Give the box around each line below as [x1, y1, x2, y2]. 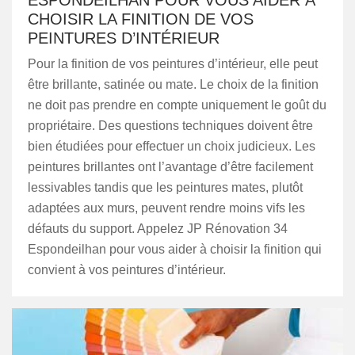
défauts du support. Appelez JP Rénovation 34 [28, 222, 288, 235]
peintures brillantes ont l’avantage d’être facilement [28, 160, 313, 174]
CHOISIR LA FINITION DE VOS [28, 10, 254, 28]
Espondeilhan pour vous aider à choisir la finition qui [28, 242, 322, 256]
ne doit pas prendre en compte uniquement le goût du [28, 98, 326, 112]
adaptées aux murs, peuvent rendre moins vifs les [28, 201, 305, 215]
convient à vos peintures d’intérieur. [28, 263, 226, 277]
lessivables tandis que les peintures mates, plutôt [28, 181, 303, 194]
